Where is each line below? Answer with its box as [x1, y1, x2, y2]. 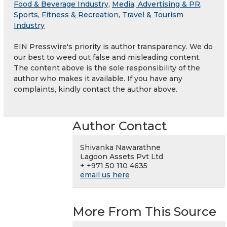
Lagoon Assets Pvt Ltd [80, 152, 163, 162]
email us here [80, 170, 130, 180]
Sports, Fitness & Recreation [14, 10, 119, 20]
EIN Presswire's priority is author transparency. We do [14, 42, 213, 52]
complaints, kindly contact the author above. [14, 85, 177, 94]
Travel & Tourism [122, 10, 183, 20]
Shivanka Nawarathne [80, 143, 161, 153]
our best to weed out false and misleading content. [14, 53, 201, 62]
